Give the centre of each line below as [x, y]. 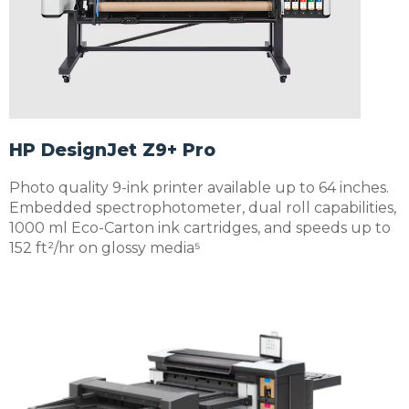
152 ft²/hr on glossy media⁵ [105, 247]
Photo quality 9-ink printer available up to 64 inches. [199, 187]
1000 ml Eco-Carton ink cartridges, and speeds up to [200, 227]
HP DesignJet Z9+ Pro [112, 150]
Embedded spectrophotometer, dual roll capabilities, [203, 207]
